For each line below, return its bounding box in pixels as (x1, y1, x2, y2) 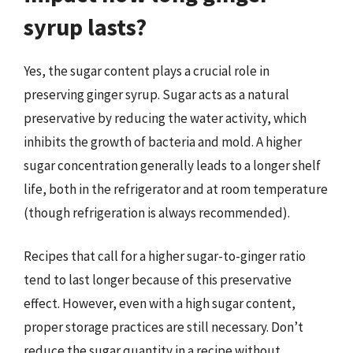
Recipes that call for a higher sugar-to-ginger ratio (24, 247, 306, 265)
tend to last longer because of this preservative (24, 271, 292, 288)
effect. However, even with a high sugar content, (24, 295, 295, 312)
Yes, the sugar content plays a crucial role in (24, 61, 269, 80)
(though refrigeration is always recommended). (24, 203, 290, 221)
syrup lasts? (24, 11, 147, 42)
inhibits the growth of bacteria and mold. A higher (24, 132, 302, 150)
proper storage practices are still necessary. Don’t (24, 318, 303, 336)
